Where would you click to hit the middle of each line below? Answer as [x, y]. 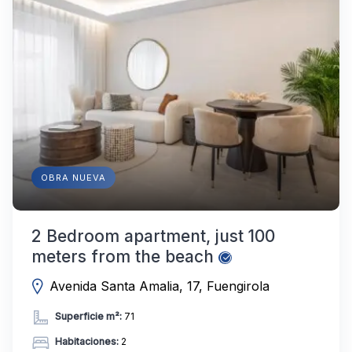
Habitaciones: [87, 341]
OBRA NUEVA [73, 177]
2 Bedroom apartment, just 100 [153, 236]
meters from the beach [123, 256]
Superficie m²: [88, 316]
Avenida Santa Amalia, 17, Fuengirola [160, 286]
